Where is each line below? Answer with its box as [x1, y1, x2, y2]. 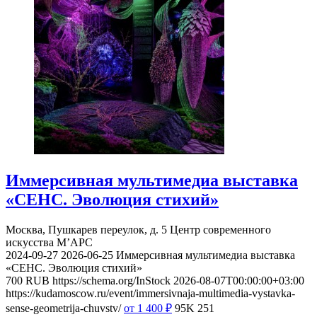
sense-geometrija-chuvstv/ [6, 301, 121, 314]
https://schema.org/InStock [52, 274, 171, 287]
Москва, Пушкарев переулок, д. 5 [6, 223, 167, 236]
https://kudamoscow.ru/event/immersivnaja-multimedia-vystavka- [6, 287, 295, 299]
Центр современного [170, 223, 271, 236]
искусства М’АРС [6, 236, 93, 248]
